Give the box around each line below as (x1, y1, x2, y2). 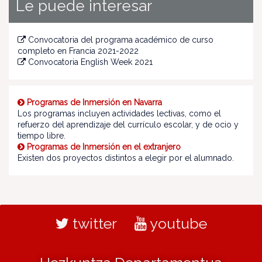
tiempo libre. (18, 131, 65, 140)
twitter (68, 215, 117, 232)
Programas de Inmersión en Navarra (27, 98, 162, 107)
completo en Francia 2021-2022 (18, 46, 139, 56)
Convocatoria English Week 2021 (28, 57, 153, 67)
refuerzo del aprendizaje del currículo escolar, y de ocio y (18, 120, 239, 129)
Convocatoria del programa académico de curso (28, 35, 213, 44)
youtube (146, 215, 207, 232)
